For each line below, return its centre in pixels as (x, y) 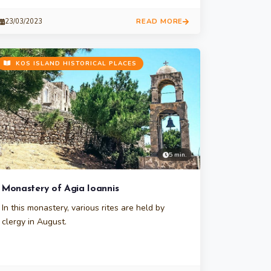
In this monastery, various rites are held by (83, 208)
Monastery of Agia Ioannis (60, 189)
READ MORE (159, 21)
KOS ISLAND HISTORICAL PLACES (75, 64)
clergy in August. (34, 222)
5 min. (178, 155)
